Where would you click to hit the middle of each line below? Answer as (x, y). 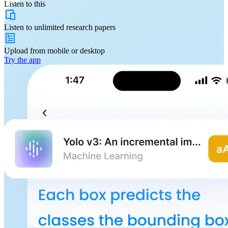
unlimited (49, 27)
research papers (90, 27)
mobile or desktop (76, 50)
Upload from (26, 50)
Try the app (22, 60)
